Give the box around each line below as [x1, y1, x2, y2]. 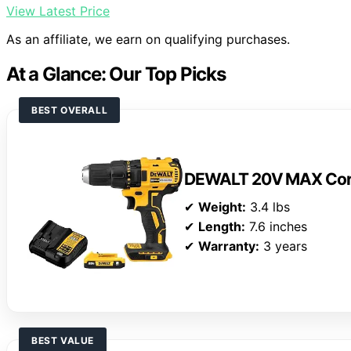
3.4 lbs [246, 199, 290, 215]
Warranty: [198, 238, 259, 255]
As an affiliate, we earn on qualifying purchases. [6, 31, 290, 48]
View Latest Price [6, 3, 110, 20]
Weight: [198, 199, 246, 215]
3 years [259, 238, 307, 255]
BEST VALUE [31, 335, 94, 347]
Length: [198, 219, 245, 235]
